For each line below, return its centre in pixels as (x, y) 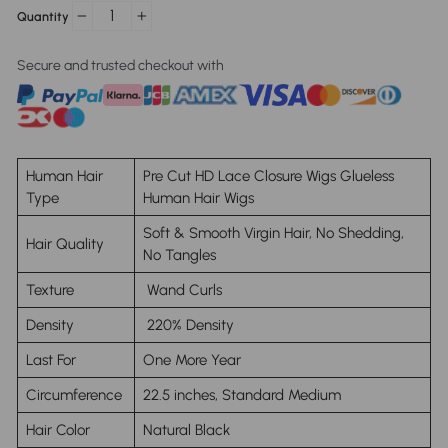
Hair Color (60, 429)
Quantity (43, 16)
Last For (51, 359)
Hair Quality (65, 243)
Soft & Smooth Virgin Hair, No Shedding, (273, 232)
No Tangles (179, 254)
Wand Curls (182, 289)
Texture (50, 289)
